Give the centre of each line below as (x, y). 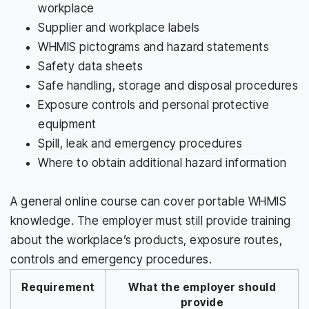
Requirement (58, 287)
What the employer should (202, 287)
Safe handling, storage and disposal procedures (168, 85)
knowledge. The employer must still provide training (151, 220)
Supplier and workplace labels (119, 27)
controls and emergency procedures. (111, 259)
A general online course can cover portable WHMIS (148, 201)
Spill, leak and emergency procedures (140, 143)
